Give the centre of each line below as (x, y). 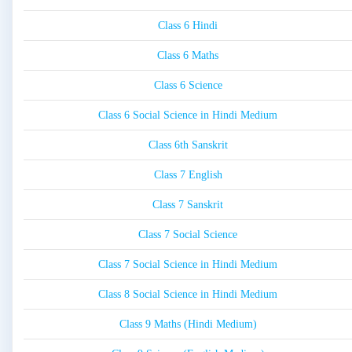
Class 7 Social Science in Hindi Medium (188, 265)
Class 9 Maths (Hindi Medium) (188, 324)
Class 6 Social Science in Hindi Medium (188, 115)
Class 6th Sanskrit (188, 145)
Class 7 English (188, 175)
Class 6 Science (188, 86)
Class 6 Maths (188, 56)
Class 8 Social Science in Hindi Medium (188, 295)
